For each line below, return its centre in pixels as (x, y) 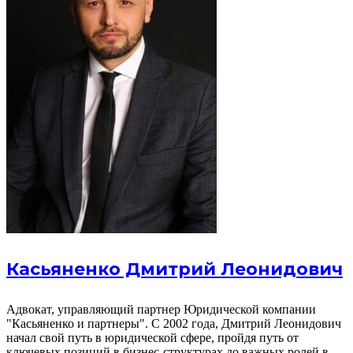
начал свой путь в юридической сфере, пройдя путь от (152, 338)
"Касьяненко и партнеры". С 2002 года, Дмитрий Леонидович (174, 323)
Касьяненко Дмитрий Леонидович (175, 269)
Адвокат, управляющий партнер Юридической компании (161, 309)
